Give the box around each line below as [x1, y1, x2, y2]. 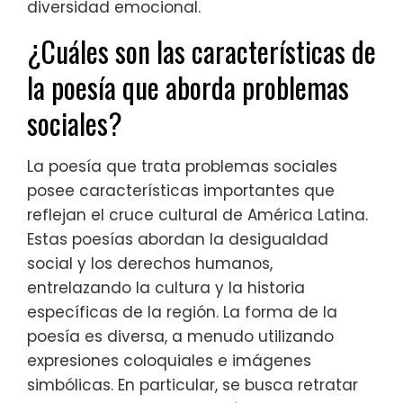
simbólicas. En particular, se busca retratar [27, 374, 358, 397]
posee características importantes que [27, 180, 335, 202]
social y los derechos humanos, [27, 253, 273, 275]
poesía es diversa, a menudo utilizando [27, 326, 334, 348]
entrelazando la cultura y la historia [27, 277, 305, 300]
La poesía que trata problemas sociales [27, 156, 337, 178]
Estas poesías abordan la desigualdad [27, 228, 328, 251]
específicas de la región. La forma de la [27, 301, 337, 324]
